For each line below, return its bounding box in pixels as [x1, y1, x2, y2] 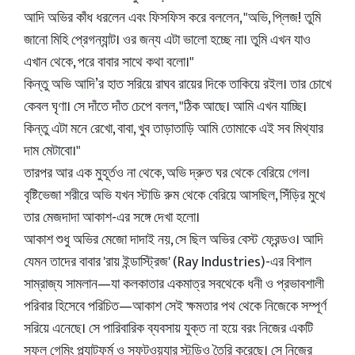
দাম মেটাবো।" [24, 139, 81, 163]
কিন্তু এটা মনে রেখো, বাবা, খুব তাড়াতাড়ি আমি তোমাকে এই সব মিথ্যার [24, 117, 323, 141]
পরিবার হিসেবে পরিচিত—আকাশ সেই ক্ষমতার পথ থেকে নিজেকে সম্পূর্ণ [24, 295, 326, 319]
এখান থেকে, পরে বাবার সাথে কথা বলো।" [24, 51, 194, 74]
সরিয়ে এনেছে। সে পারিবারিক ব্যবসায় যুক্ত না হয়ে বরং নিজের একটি [24, 317, 313, 341]
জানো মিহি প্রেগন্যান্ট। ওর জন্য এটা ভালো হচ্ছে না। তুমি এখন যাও [24, 29, 311, 52]
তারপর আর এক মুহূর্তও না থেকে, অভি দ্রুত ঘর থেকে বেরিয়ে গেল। [24, 162, 310, 185]
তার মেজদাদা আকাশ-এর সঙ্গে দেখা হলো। [24, 206, 200, 230]
